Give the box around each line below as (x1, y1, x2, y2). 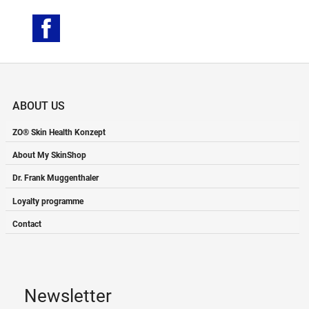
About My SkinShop (12, 149, 86, 160)
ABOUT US (12, 99, 65, 113)
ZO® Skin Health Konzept (12, 126, 106, 137)
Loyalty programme (12, 195, 83, 206)
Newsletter (23, 286, 112, 307)
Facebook (60, 14, 108, 28)
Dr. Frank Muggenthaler (12, 172, 99, 183)
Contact (12, 219, 41, 230)
